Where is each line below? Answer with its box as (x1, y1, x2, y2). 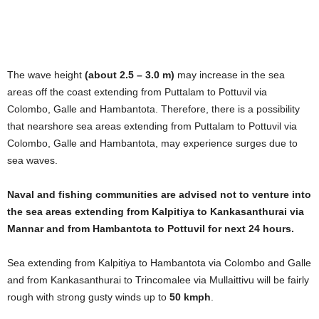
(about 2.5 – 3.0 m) (85, 69, 174, 80)
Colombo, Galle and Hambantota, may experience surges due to (7, 137, 298, 149)
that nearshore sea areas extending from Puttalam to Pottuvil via (7, 120, 297, 132)
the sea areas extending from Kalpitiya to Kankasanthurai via (7, 206, 304, 217)
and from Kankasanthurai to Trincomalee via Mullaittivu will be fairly (7, 274, 309, 286)
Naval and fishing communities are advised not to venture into (7, 189, 311, 200)
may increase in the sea (174, 69, 285, 80)
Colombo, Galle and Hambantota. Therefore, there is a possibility (7, 103, 300, 115)
